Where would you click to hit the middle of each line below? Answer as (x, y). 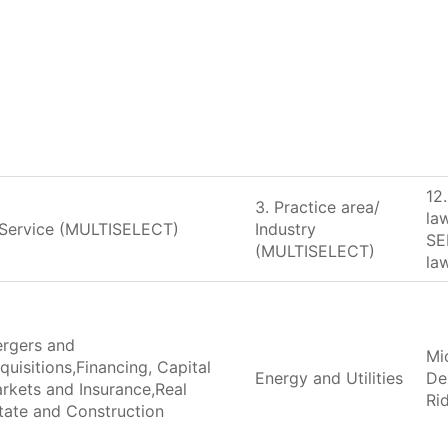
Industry (286, 229)
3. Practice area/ (318, 207)
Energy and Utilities (329, 378)
